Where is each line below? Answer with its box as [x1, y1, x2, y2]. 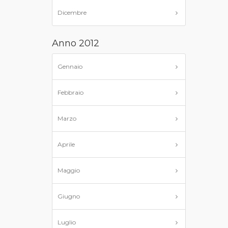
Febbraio [58, 89, 83, 96]
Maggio [58, 166, 80, 174]
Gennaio [58, 63, 82, 70]
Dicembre [58, 9, 87, 16]
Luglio [58, 218, 76, 226]
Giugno [58, 192, 80, 200]
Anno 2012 [52, 38, 99, 49]
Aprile [58, 140, 75, 148]
